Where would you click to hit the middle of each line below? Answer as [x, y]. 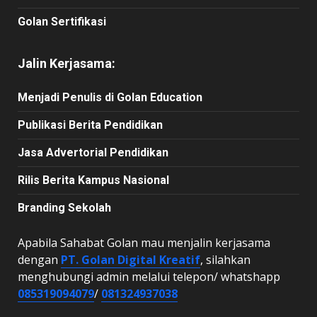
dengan [39, 259]
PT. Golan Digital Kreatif [131, 259]
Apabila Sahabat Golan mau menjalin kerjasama [144, 242]
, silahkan [225, 259]
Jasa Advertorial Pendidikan [93, 152]
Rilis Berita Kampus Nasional [93, 180]
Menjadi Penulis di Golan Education [110, 97]
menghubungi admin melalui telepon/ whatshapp [149, 276]
